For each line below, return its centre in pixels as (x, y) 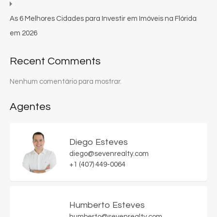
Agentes (30, 107)
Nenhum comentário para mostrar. (66, 82)
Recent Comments (55, 62)
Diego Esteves (99, 142)
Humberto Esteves (107, 205)
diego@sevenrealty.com (109, 154)
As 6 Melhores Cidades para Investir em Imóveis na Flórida (103, 19)
